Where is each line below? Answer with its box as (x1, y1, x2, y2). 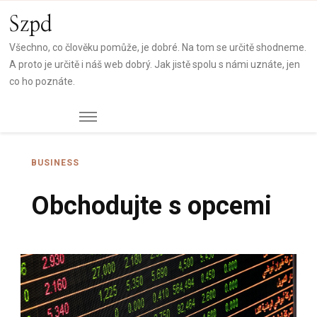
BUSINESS (31, 158, 79, 168)
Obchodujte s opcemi (31, 191, 272, 221)
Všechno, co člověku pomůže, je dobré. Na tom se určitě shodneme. (9, 42, 307, 53)
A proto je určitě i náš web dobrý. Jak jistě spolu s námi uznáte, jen (9, 59, 301, 70)
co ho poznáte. (9, 76, 76, 87)
